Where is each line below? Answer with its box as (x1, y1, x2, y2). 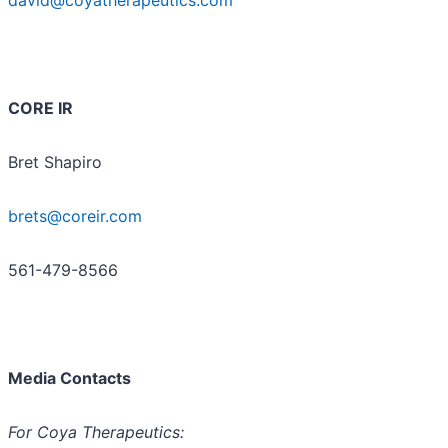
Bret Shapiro (8, 151, 102, 172)
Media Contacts (8, 367, 131, 388)
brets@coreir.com (8, 205, 142, 226)
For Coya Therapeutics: (8, 421, 184, 442)
